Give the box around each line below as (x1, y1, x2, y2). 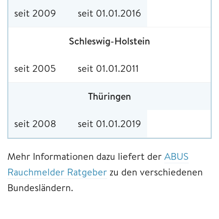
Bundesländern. (7, 180, 73, 194)
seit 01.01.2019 (78, 116, 141, 130)
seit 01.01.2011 (78, 61, 139, 75)
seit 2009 (14, 6, 56, 20)
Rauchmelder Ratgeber (7, 165, 107, 178)
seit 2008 (14, 116, 56, 130)
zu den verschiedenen (107, 165, 203, 178)
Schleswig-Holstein (69, 34, 150, 47)
